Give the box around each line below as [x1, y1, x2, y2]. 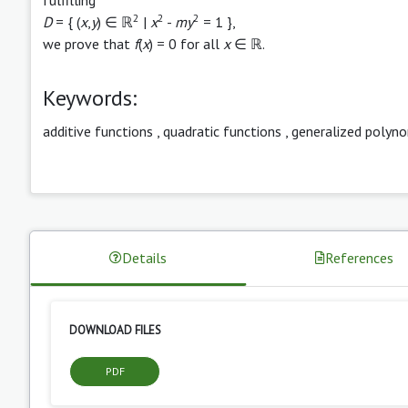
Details [122, 248, 168, 267]
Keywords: [43, 83, 137, 112]
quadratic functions [163, 121, 281, 140]
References [325, 248, 394, 267]
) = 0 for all [149, 34, 223, 53]
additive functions [43, 121, 153, 140]
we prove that [43, 34, 134, 53]
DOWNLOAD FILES [69, 321, 161, 338]
